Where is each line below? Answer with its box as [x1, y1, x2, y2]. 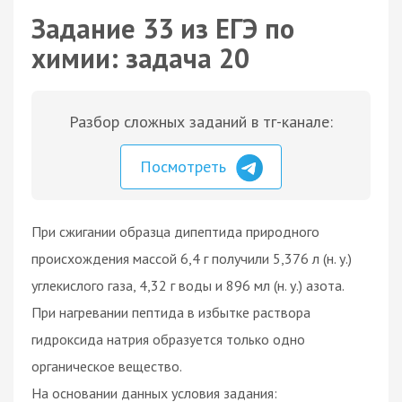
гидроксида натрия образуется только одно [31, 329, 305, 348]
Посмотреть [140, 156, 231, 177]
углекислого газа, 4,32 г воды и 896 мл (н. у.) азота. [31, 275, 344, 294]
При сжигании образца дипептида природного [31, 222, 319, 240]
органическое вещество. [31, 356, 182, 375]
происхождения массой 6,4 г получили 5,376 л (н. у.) [31, 249, 352, 267]
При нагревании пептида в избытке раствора [31, 302, 310, 321]
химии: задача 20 [31, 40, 249, 75]
